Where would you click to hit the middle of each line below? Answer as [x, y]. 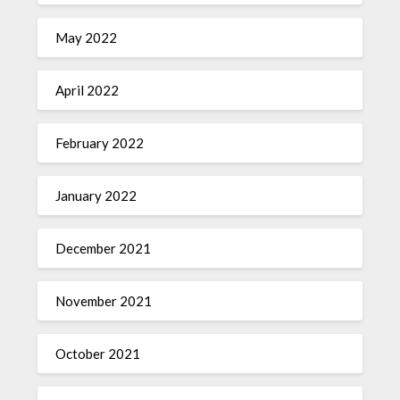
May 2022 [87, 37]
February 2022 [100, 143]
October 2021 [98, 354]
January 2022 [96, 196]
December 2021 [104, 248]
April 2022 [87, 90]
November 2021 [104, 301]
